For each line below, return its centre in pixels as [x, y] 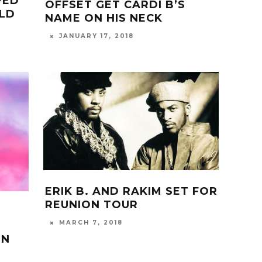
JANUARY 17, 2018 [96, 36]
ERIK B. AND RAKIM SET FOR [131, 192]
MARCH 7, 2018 [91, 223]
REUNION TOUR [92, 205]
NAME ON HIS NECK [104, 18]
